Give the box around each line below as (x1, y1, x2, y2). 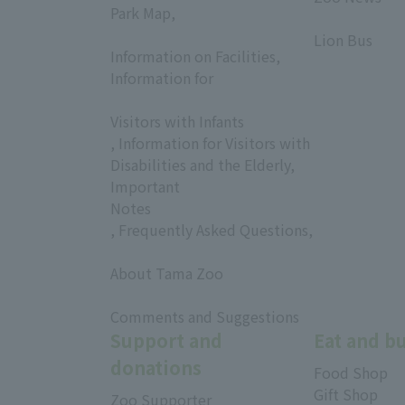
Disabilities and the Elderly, (110, 154, 295, 176)
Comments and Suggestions (110, 306, 299, 328)
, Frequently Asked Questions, (110, 219, 313, 241)
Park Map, (110, 2, 175, 24)
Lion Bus (314, 29, 372, 52)
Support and (110, 327, 222, 354)
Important (110, 175, 180, 198)
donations (110, 354, 202, 381)
